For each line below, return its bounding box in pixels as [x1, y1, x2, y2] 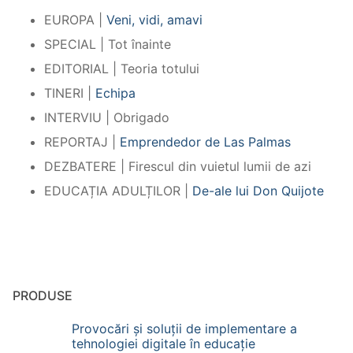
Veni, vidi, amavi [106, 12, 203, 28]
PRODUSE [13, 288, 72, 304]
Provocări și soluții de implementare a [72, 321, 297, 337]
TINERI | [44, 85, 95, 102]
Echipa [95, 85, 136, 102]
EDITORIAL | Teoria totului [44, 61, 199, 77]
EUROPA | [44, 12, 106, 28]
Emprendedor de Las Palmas [120, 134, 291, 150]
